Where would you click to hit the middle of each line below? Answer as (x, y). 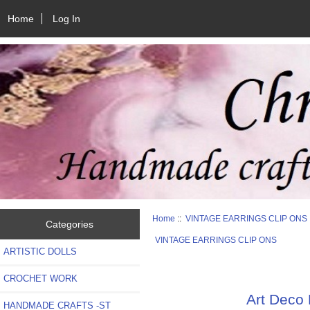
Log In (67, 18)
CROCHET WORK (40, 278)
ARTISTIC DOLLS (40, 251)
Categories (70, 224)
